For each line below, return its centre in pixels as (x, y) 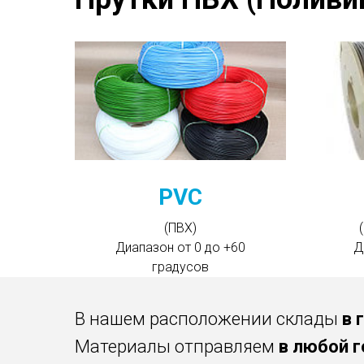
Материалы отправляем (175, 347)
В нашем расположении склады (208, 319)
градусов (180, 266)
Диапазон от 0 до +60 (180, 247)
